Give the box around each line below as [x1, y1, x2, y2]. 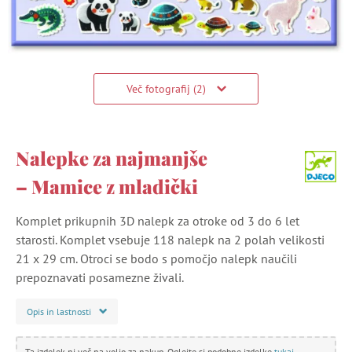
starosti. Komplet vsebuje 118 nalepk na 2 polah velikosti [16, 231, 324, 247]
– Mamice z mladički [16, 173, 198, 199]
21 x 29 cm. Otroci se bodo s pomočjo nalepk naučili [16, 250, 297, 266]
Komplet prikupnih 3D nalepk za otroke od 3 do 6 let [16, 212, 299, 229]
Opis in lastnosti [27, 305, 91, 317]
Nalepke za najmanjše [16, 145, 207, 170]
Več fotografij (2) [126, 81, 209, 96]
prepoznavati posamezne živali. [16, 269, 184, 285]
